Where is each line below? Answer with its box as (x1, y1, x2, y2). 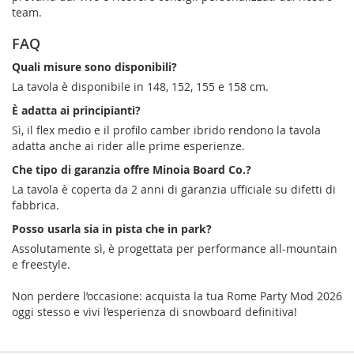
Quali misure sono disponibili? (12, 58, 177, 74)
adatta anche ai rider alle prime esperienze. (12, 137, 245, 153)
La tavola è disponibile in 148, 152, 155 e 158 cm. (12, 78, 269, 94)
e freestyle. (12, 256, 70, 272)
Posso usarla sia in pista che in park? (12, 220, 212, 236)
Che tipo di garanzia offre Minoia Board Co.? (12, 161, 251, 177)
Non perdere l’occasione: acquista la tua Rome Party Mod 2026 (12, 288, 342, 303)
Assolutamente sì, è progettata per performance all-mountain (12, 240, 337, 256)
